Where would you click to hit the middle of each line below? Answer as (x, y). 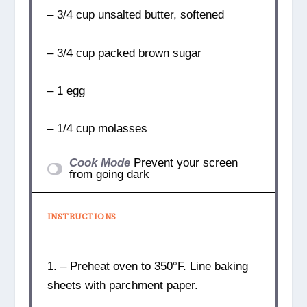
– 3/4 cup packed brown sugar (124, 53)
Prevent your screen (186, 163)
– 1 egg (66, 90)
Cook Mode (100, 163)
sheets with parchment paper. (122, 286)
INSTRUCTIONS (82, 216)
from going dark (110, 175)
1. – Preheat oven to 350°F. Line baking (147, 267)
